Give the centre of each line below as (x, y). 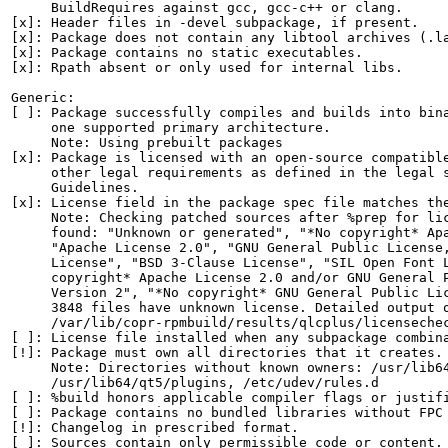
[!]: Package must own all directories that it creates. (227, 352)
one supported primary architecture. (171, 127)
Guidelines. (75, 187)
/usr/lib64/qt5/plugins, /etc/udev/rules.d (195, 382)
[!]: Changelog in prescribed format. (155, 427)
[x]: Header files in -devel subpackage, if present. (215, 22)
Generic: (43, 97)
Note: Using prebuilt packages (147, 142)
